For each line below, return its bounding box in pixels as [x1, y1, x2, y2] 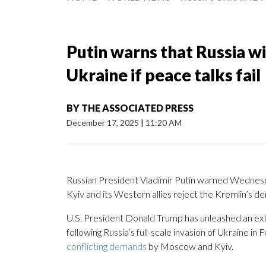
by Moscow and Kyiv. [147, 240, 233, 252]
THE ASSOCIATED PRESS [81, 102, 194, 114]
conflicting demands [66, 240, 147, 252]
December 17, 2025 [66, 118, 141, 128]
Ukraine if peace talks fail [66, 65, 261, 85]
